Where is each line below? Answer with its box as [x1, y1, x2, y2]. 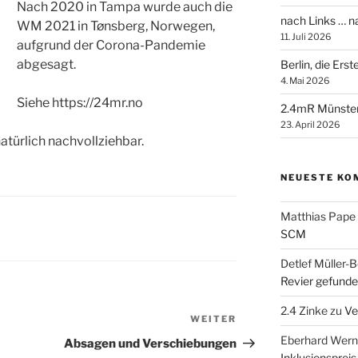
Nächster [236, 313, 294, 329]
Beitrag [236, 332, 283, 348]
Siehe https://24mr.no [17, 95, 143, 111]
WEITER [190, 313, 237, 325]
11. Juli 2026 [280, 31, 331, 42]
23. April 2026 [280, 119, 340, 130]
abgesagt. [17, 57, 76, 73]
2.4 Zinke [280, 304, 328, 317]
